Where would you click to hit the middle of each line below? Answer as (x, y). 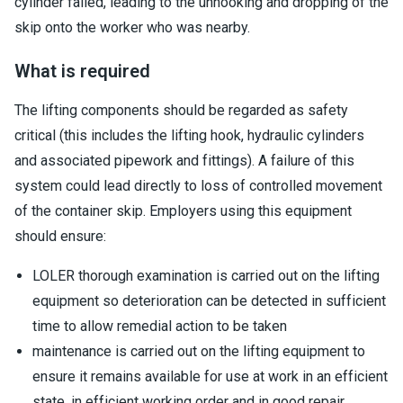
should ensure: (60, 236)
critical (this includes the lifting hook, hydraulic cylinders (189, 135)
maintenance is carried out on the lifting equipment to (199, 351)
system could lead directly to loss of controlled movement (198, 186)
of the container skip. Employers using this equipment (183, 211)
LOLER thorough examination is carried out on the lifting (206, 276)
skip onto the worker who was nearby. (132, 27)
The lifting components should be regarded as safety (181, 110)
